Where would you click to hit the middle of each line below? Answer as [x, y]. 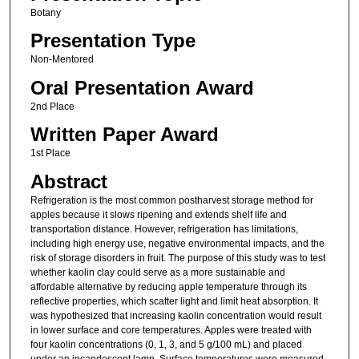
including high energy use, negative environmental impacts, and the [177, 243]
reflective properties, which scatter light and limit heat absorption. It [174, 301]
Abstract [69, 181]
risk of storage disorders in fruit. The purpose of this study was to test [177, 258]
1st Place [50, 153]
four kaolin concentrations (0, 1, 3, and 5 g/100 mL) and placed [166, 344]
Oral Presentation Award [142, 87]
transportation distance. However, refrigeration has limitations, [164, 229]
